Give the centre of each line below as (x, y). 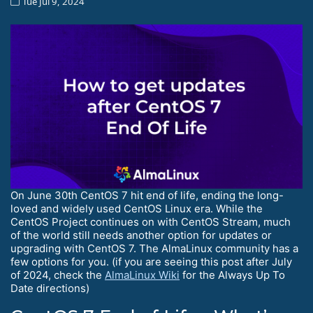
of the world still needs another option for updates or (141, 235)
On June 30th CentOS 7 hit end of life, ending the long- (147, 195)
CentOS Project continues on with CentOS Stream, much (151, 221)
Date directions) (50, 288)
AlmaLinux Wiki (142, 275)
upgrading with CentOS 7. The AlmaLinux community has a (154, 248)
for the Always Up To (232, 275)
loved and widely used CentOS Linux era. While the (137, 208)
